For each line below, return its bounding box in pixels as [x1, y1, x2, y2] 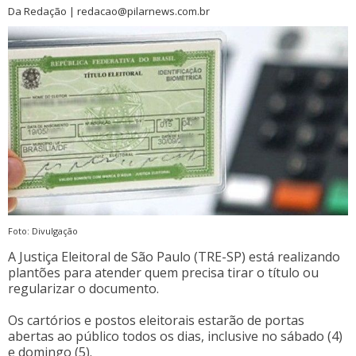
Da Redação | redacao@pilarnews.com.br [8, 4, 210, 18]
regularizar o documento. [8, 279, 159, 297]
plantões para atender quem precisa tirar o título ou [8, 263, 319, 281]
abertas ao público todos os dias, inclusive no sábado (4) [8, 327, 342, 345]
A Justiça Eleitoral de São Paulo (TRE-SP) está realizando [8, 247, 340, 265]
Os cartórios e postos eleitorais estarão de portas [8, 311, 304, 329]
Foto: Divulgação [8, 224, 78, 237]
